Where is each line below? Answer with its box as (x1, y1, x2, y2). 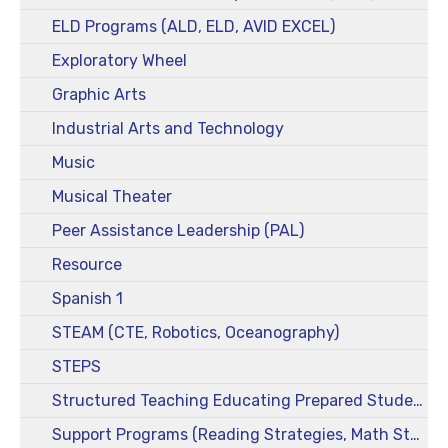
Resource (52, 254, 122, 274)
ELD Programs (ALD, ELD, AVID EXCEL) (52, 16, 335, 36)
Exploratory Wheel (52, 50, 187, 70)
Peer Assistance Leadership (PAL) (52, 220, 304, 240)
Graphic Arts (52, 84, 146, 104)
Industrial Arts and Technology (52, 118, 284, 138)
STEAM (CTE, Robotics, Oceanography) (52, 322, 339, 342)
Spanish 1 (52, 288, 123, 308)
